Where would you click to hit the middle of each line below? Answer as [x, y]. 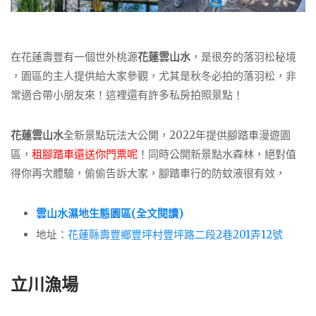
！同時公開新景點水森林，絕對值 [217, 154]
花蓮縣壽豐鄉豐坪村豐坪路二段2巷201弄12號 [175, 234]
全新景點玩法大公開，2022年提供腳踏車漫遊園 [177, 135]
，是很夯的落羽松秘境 [243, 57]
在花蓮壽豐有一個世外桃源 [74, 57]
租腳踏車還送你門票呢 [85, 154]
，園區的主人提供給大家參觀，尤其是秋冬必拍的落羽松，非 [153, 76]
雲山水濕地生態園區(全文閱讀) [110, 213]
